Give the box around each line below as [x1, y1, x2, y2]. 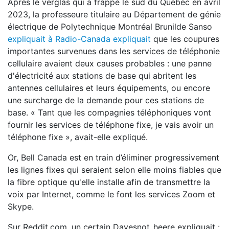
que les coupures [151, 34, 219, 44]
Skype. [8, 201, 36, 212]
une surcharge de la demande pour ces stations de [8, 95, 204, 105]
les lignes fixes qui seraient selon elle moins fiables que [8, 165, 221, 175]
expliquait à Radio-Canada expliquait [8, 34, 151, 44]
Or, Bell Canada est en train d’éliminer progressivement [8, 152, 219, 163]
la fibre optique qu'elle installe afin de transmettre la [8, 177, 210, 187]
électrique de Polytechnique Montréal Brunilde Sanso [8, 21, 212, 32]
